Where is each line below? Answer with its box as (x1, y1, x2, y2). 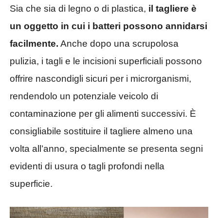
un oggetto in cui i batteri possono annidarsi (10, 21, 207, 32)
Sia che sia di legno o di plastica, (10, 3, 146, 14)
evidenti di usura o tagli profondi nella (10, 161, 164, 172)
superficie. (10, 179, 53, 189)
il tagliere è (146, 3, 197, 14)
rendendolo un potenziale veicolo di (10, 91, 158, 102)
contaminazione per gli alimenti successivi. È (10, 109, 196, 119)
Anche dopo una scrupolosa (58, 38, 179, 49)
